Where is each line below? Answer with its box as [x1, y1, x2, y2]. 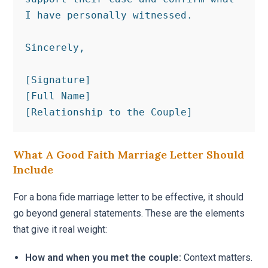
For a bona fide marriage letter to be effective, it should [13, 191, 244, 203]
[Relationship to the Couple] [25, 106, 193, 118]
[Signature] [25, 74, 92, 86]
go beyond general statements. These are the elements [13, 208, 245, 220]
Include [13, 163, 54, 177]
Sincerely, [25, 42, 86, 54]
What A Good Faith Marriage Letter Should [13, 148, 245, 162]
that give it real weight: [13, 224, 108, 236]
